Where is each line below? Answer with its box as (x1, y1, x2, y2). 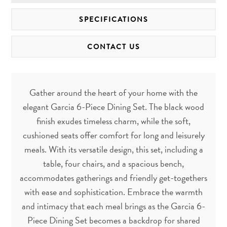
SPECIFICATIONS (79, 14, 148, 24)
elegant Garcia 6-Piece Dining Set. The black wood (23, 99, 204, 113)
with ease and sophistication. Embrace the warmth (24, 184, 203, 199)
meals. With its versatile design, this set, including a (24, 142, 203, 156)
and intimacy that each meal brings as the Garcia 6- (22, 199, 205, 213)
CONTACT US (87, 41, 140, 52)
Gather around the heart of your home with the (29, 85, 198, 99)
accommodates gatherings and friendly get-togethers (20, 170, 207, 184)
